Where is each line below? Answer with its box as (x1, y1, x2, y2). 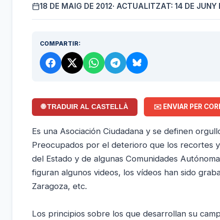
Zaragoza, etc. (32, 181, 87, 191)
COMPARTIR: (40, 39, 81, 47)
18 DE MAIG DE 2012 (40, 1, 112, 11)
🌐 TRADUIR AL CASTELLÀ (41, 103, 129, 111)
